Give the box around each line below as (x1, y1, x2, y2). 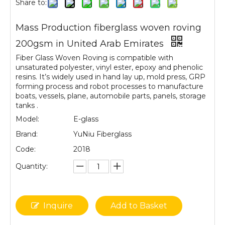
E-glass (73, 115, 98, 124)
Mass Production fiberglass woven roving (16, 22, 201, 33)
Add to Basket (110, 201, 167, 210)
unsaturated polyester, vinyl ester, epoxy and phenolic (16, 63, 203, 72)
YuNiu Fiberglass (73, 130, 132, 139)
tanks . (16, 101, 38, 110)
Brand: (16, 130, 38, 139)
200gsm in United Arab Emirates (16, 38, 166, 49)
